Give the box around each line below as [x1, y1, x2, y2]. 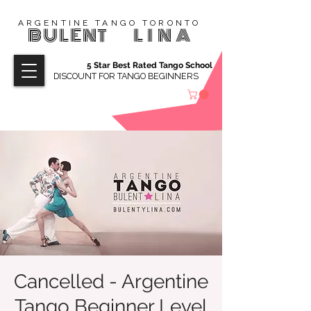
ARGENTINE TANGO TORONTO [17, 18, 201, 28]
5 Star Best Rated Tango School [87, 60, 215, 70]
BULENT [28, 23, 112, 48]
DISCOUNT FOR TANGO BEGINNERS [53, 71, 199, 81]
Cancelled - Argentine [14, 269, 208, 293]
